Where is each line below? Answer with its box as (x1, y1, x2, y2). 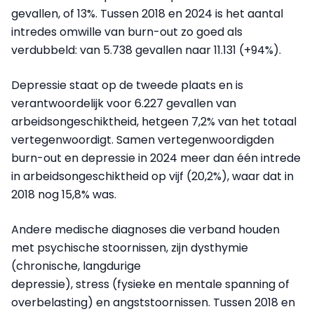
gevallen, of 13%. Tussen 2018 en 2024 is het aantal (11, 5, 283, 22)
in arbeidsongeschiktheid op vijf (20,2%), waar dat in (11, 168, 294, 184)
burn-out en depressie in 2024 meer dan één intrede (11, 149, 301, 166)
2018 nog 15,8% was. (11, 186, 116, 203)
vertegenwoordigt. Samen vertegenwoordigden (11, 131, 274, 148)
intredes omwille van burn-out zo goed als (11, 23, 243, 40)
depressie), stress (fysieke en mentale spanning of (11, 275, 289, 292)
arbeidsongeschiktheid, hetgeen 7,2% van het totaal (11, 113, 296, 130)
